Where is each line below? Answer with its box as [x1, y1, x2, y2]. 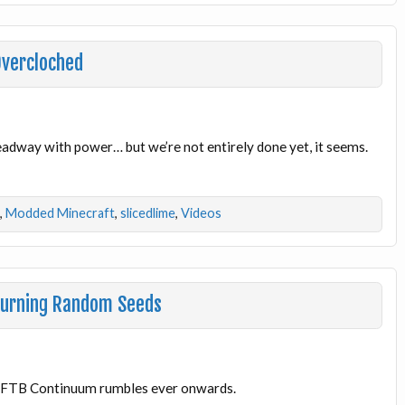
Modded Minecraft [5, 205, 115, 221]
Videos [180, 205, 221, 221]
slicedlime [119, 205, 175, 221]
